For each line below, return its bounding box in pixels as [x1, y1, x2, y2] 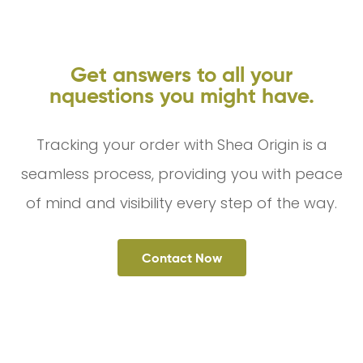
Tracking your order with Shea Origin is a [36, 135, 327, 156]
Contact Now [141, 249, 222, 266]
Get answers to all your [70, 62, 293, 88]
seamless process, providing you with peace [20, 164, 343, 185]
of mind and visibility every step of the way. [26, 193, 337, 214]
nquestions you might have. [49, 83, 314, 109]
